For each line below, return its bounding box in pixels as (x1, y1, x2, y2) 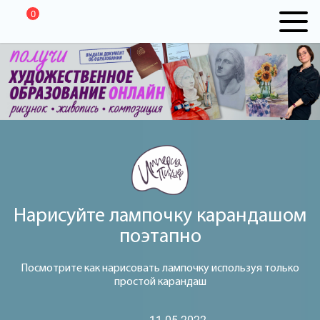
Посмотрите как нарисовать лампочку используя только (21, 262, 299, 274)
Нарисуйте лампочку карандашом (14, 206, 306, 226)
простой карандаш (114, 276, 206, 288)
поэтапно (119, 226, 201, 247)
